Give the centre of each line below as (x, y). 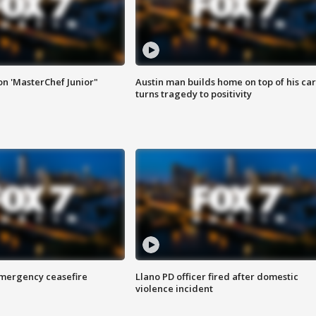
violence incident (174, 289)
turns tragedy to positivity (193, 94)
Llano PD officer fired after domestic (217, 277)
